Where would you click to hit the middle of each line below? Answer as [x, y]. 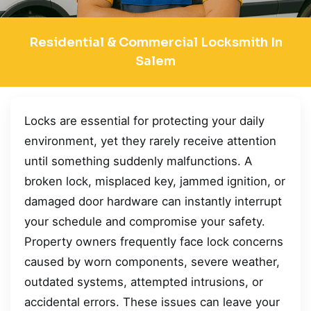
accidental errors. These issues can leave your [152, 302]
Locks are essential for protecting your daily [144, 120]
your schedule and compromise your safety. [145, 221]
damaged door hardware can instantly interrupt [153, 201]
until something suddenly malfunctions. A [138, 161]
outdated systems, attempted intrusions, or [144, 281]
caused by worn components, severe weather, [152, 261]
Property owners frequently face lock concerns [154, 241]
